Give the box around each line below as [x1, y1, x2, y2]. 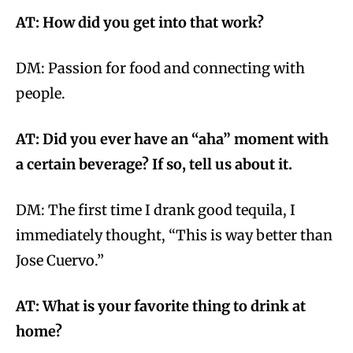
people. [16, 84, 65, 103]
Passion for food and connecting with [48, 59, 305, 78]
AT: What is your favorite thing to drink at [16, 297, 306, 316]
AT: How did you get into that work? [16, 13, 264, 32]
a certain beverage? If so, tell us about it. [16, 155, 292, 174]
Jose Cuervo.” [16, 251, 104, 270]
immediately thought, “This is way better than [16, 226, 333, 245]
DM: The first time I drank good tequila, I [16, 201, 295, 220]
